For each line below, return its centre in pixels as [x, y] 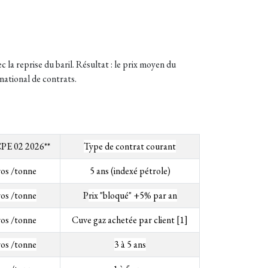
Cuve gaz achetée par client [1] [130, 220]
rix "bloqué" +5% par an [133, 196]
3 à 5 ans [130, 245]
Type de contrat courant [130, 147]
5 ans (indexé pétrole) [130, 171]
